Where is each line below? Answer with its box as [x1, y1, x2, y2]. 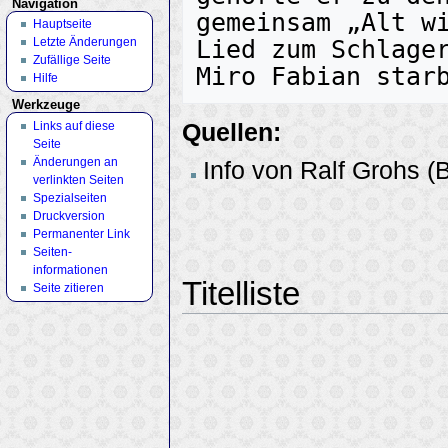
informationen [32, 262, 108, 277]
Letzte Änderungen [32, 35, 137, 50]
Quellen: [182, 118, 282, 146]
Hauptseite [32, 17, 92, 32]
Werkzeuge [12, 98, 81, 113]
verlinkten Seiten [32, 172, 124, 187]
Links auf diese [32, 118, 115, 133]
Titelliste [182, 276, 301, 313]
